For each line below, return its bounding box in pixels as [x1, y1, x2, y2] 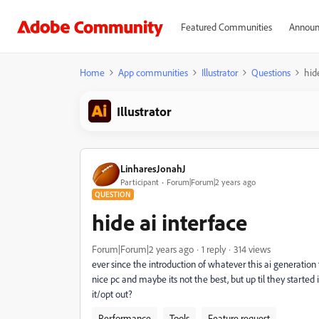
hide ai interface [92, 208, 247, 236]
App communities [118, 66, 188, 78]
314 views [234, 243, 271, 255]
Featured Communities [180, 21, 272, 33]
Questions [251, 66, 291, 78]
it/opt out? [92, 288, 132, 300]
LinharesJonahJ [120, 162, 186, 174]
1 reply [202, 243, 226, 255]
